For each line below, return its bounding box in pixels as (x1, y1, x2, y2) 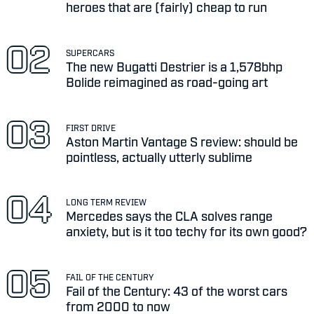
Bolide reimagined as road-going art (66, 73, 268, 89)
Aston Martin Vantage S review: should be (66, 132, 299, 149)
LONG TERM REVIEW (66, 197, 147, 207)
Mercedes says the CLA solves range (66, 207, 273, 224)
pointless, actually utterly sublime (66, 148, 253, 164)
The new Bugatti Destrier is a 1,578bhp (66, 57, 283, 74)
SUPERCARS (66, 47, 115, 57)
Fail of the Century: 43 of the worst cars (66, 282, 288, 299)
